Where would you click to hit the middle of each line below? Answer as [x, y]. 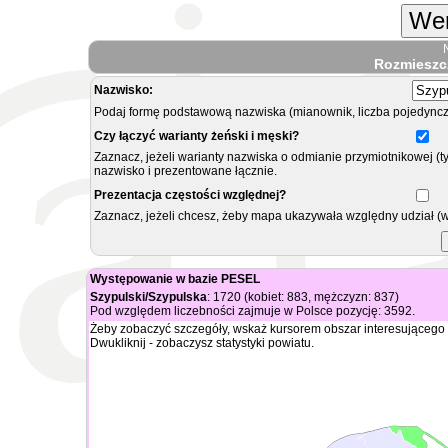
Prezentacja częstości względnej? [190, 195]
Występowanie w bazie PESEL [175, 279]
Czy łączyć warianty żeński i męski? [196, 136]
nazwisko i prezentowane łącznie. [185, 171]
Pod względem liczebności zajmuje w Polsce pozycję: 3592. [252, 311]
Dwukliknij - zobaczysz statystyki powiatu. [202, 343]
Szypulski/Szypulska [148, 297]
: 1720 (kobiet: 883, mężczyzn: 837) [303, 297]
